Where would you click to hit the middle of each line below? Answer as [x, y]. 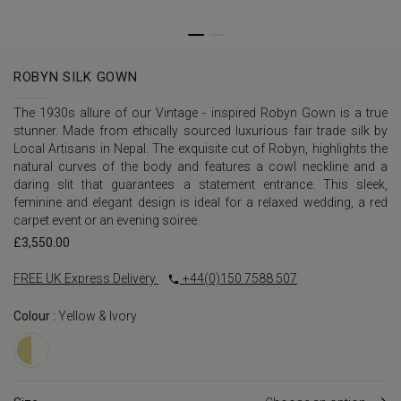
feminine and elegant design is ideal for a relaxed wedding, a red [200, 203]
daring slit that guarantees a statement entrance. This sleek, [200, 185]
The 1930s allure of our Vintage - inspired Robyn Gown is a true [200, 113]
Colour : [36, 316]
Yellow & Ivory [98, 316]
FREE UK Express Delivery [86, 279]
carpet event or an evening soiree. [107, 221]
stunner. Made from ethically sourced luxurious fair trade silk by [200, 131]
